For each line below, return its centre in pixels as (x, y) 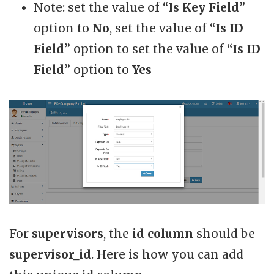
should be (226, 233)
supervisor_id (50, 254)
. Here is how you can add (167, 254)
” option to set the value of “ (148, 49)
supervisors (68, 233)
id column (164, 233)
